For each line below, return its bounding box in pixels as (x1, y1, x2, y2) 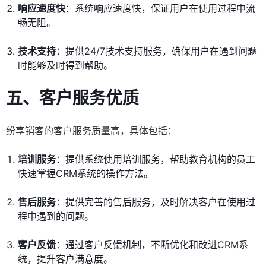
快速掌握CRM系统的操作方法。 (18, 167, 153, 180)
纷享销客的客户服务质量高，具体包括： (6, 125, 177, 137)
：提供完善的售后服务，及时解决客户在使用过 (56, 196, 255, 208)
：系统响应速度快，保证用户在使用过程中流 (65, 2, 255, 15)
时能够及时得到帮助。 (18, 59, 113, 72)
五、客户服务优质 (6, 88, 139, 109)
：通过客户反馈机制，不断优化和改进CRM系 (56, 239, 248, 251)
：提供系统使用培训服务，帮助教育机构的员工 (56, 153, 255, 166)
